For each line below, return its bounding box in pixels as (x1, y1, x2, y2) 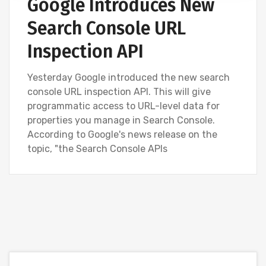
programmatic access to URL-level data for (27, 100, 220, 112)
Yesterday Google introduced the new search (27, 71, 230, 83)
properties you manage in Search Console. (27, 114, 215, 126)
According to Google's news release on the (27, 128, 217, 140)
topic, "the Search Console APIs (27, 142, 167, 154)
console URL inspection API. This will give (27, 85, 211, 97)
